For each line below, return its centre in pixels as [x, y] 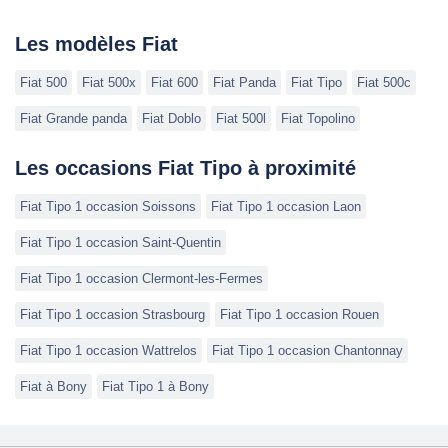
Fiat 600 [174, 83]
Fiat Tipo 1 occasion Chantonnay [307, 351]
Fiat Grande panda [73, 119]
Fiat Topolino [318, 119]
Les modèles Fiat [96, 44]
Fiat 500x [109, 83]
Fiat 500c [384, 83]
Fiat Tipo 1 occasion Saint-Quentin [120, 243]
